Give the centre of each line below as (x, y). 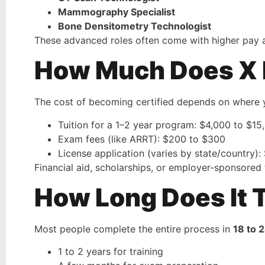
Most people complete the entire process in (134, 229)
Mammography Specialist (117, 12)
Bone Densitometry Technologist (135, 26)
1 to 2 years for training (111, 252)
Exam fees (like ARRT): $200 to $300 (142, 139)
